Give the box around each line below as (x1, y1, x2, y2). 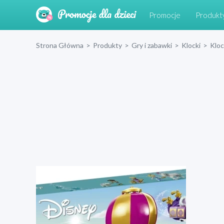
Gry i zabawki (131, 41, 172, 49)
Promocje (149, 10, 180, 19)
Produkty (93, 41, 122, 49)
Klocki (181, 41, 200, 49)
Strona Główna (36, 41, 83, 49)
